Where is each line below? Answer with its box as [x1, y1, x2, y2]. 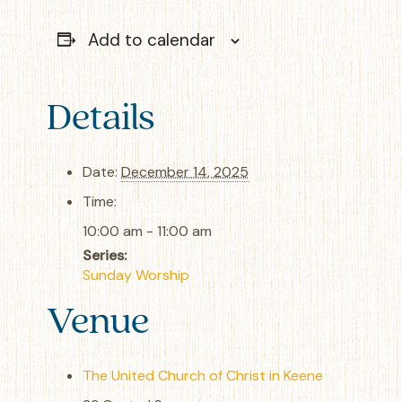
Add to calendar [88, 28, 215, 51]
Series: [83, 245, 127, 265]
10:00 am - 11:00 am [83, 221, 212, 240]
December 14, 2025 [121, 162, 249, 181]
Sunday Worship [83, 265, 189, 284]
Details [47, 88, 155, 141]
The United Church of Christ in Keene [83, 365, 323, 385]
